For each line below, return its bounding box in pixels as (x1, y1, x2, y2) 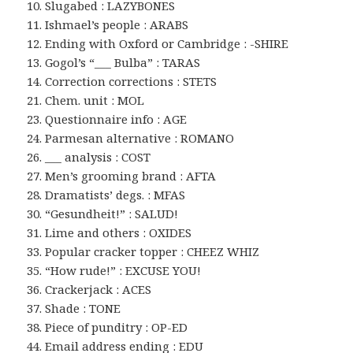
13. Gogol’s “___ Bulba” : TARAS (27, 54, 201, 71)
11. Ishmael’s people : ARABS (27, 17, 189, 33)
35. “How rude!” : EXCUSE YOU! (27, 262, 202, 279)
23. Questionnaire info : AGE (27, 111, 188, 128)
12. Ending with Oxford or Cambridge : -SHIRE (27, 35, 289, 52)
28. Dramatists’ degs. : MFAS (27, 187, 186, 203)
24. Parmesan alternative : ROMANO (27, 130, 235, 147)
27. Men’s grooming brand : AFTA (27, 168, 217, 184)
